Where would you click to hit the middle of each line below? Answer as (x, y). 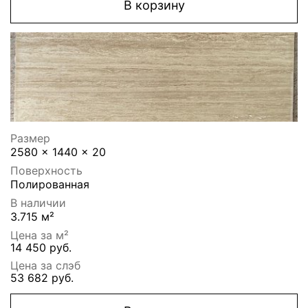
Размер (30, 139)
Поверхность (46, 171)
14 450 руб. (41, 248)
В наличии (38, 203)
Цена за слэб (45, 266)
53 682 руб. (42, 278)
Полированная (50, 185)
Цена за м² (40, 235)
